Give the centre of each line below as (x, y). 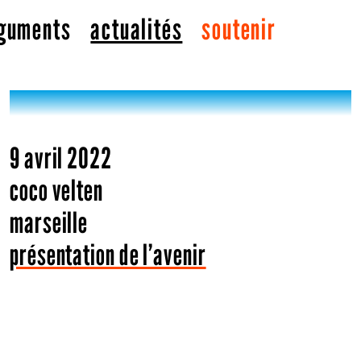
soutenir (239, 29)
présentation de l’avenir (108, 254)
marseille (49, 222)
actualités (137, 29)
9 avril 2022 (61, 158)
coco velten (56, 190)
